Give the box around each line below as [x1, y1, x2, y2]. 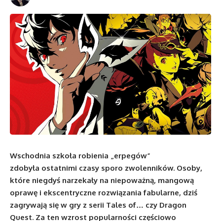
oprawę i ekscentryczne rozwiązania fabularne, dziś [10, 187, 197, 197]
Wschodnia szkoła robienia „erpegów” [10, 150, 150, 160]
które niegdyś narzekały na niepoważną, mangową [10, 175, 194, 185]
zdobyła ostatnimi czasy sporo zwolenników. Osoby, [10, 163, 202, 173]
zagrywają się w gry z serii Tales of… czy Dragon [10, 200, 186, 210]
